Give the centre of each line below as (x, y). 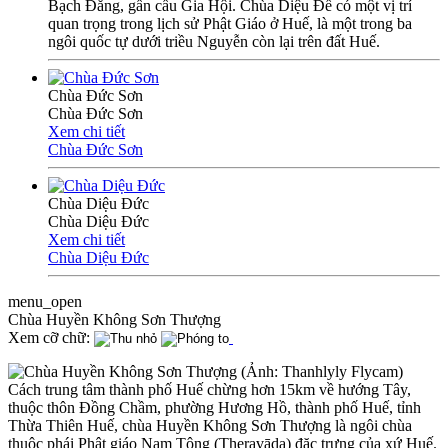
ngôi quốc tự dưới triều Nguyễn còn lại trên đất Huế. (214, 41)
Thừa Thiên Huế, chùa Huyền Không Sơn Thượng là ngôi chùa (210, 425)
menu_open (45, 301)
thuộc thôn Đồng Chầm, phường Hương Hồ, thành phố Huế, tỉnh (214, 407)
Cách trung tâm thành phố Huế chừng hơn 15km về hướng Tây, (209, 389)
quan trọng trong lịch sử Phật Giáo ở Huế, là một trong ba (230, 23)
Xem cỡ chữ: (49, 337)
